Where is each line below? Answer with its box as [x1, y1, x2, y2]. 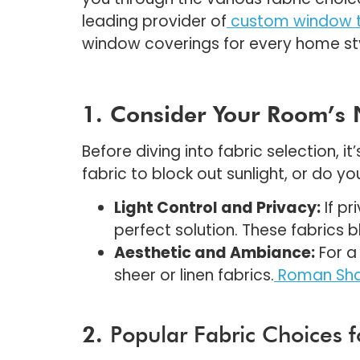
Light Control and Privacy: [114, 197, 321, 219]
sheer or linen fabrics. [114, 264, 274, 287]
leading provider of [82, 10, 227, 32]
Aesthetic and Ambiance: [114, 242, 315, 264]
